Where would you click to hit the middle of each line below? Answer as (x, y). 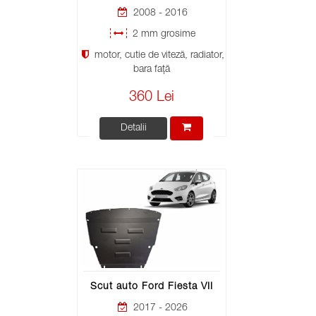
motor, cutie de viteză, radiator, (158, 56)
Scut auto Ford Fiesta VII (151, 287)
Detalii (133, 129)
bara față (151, 70)
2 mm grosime (163, 35)
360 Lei (151, 98)
